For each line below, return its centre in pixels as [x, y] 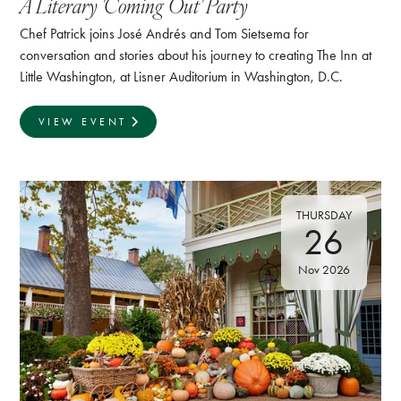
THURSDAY [324, 216]
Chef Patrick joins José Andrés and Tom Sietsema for [165, 34]
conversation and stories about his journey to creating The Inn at [196, 55]
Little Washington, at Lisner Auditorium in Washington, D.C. [182, 77]
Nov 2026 [324, 270]
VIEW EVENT [82, 122]
